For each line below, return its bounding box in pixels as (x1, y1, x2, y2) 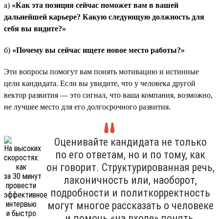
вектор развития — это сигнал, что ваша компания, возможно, (4, 90, 213, 99)
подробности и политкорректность (50, 186, 210, 199)
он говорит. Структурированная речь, (46, 161, 215, 174)
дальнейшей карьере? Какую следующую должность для (4, 12, 204, 21)
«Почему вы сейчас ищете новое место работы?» (12, 45, 185, 54)
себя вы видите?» (4, 24, 66, 33)
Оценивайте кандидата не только (54, 135, 207, 148)
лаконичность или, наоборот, (64, 174, 197, 186)
